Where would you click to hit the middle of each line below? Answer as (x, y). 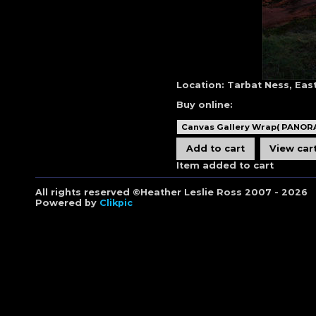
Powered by (67, 202)
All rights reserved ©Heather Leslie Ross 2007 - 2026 (171, 192)
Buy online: (205, 104)
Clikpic (116, 202)
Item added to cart (225, 165)
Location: (200, 85)
